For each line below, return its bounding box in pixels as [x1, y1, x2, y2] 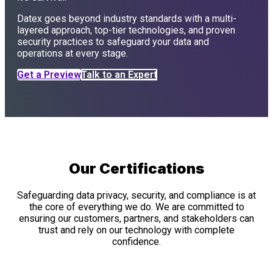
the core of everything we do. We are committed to [29, 200, 244, 213]
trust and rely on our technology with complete [38, 224, 235, 236]
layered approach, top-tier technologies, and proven [17, 24, 235, 37]
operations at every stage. [17, 48, 128, 60]
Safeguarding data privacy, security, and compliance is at [17, 189, 256, 201]
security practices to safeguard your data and [17, 36, 209, 48]
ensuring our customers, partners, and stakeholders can [19, 212, 254, 224]
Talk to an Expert [81, 69, 157, 81]
